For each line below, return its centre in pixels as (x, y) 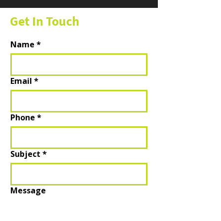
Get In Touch (45, 21)
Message (28, 190)
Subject (25, 154)
